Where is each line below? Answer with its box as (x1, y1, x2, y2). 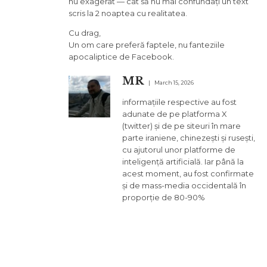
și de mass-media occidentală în (122, 180, 246, 190)
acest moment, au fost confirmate (122, 168, 254, 178)
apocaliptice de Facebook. (69, 51, 174, 61)
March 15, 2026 (154, 79, 194, 86)
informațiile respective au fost (122, 97, 237, 107)
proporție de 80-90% (122, 192, 205, 202)
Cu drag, (69, 27, 101, 38)
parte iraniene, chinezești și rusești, (122, 132, 255, 142)
